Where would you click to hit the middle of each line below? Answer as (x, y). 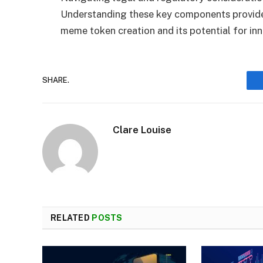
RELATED (71, 218)
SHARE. (56, 80)
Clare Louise (142, 129)
